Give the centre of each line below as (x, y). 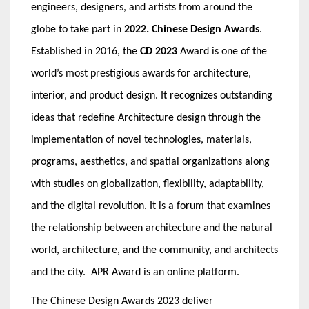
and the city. (61, 273)
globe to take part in (78, 30)
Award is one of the (222, 52)
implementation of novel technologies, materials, (141, 140)
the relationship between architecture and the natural (152, 229)
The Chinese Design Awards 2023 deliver (122, 302)
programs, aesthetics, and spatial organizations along (150, 162)
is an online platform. (191, 273)
